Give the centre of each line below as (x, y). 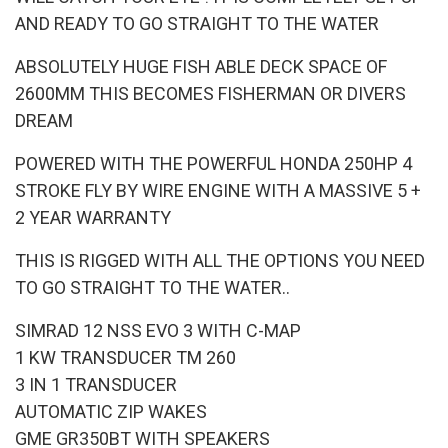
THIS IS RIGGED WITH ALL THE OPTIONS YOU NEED (220, 260)
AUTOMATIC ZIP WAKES (111, 411)
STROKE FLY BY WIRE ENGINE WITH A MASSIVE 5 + (218, 190)
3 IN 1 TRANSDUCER (96, 384)
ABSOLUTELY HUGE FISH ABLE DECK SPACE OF (201, 66)
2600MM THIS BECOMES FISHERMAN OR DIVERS (210, 93)
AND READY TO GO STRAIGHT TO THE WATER (197, 23)
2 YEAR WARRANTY (93, 217)
